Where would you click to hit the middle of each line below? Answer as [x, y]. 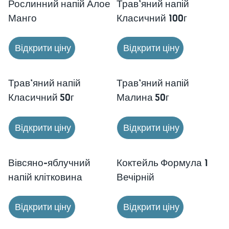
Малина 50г [143, 98]
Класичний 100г [152, 18]
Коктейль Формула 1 [162, 163]
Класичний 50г [41, 98]
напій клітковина [45, 177]
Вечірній [135, 177]
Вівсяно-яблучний [49, 163]
